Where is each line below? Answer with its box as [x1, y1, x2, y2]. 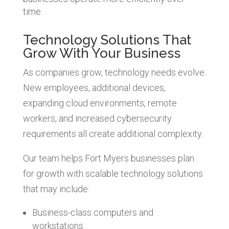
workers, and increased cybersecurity [22, 112, 172, 124]
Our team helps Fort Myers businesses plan [22, 152, 194, 164]
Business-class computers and [32, 207, 153, 218]
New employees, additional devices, [22, 82, 166, 93]
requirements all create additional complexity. [22, 128, 203, 139]
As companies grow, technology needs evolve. [22, 66, 206, 78]
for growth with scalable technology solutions [22, 168, 203, 179]
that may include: [22, 183, 89, 194]
